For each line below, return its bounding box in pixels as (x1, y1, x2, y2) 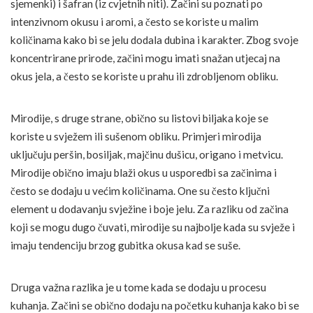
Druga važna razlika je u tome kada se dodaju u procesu (10, 280, 266, 293)
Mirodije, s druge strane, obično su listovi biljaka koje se (10, 111, 268, 124)
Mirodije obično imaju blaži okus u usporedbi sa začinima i (10, 166, 277, 179)
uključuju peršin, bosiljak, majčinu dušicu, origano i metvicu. (10, 147, 283, 161)
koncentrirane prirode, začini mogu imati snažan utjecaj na (10, 51, 280, 64)
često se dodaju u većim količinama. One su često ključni (10, 184, 270, 197)
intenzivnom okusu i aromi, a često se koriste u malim (10, 15, 259, 28)
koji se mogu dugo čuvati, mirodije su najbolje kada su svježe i (10, 220, 295, 233)
